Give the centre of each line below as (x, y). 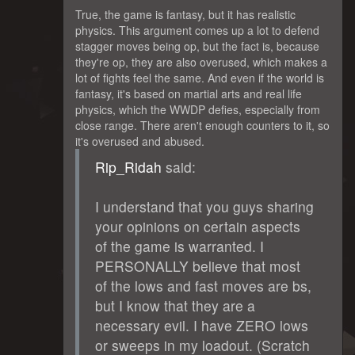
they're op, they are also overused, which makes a (201, 61)
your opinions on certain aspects (198, 226)
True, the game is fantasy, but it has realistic (185, 14)
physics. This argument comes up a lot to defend (197, 30)
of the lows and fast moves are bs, (203, 285)
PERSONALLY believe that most (198, 265)
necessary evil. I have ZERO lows (202, 325)
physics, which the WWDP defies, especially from (198, 109)
